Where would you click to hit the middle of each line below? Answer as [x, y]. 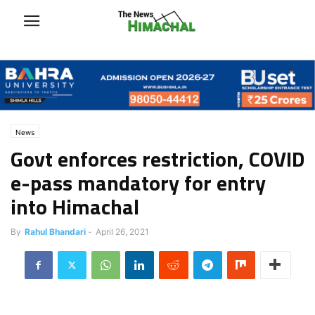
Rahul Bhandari [55, 231]
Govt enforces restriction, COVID [157, 159]
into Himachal [75, 206]
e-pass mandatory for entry [138, 182]
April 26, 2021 [122, 231]
